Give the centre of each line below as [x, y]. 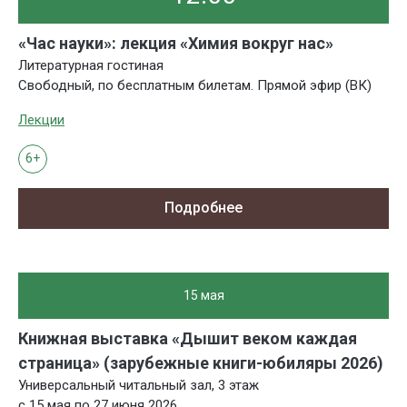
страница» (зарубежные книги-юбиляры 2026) [201, 363]
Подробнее [203, 208]
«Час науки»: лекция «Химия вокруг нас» [176, 43]
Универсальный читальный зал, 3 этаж [139, 385]
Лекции [41, 119]
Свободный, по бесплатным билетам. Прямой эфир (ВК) [195, 85]
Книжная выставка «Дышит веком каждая [188, 338]
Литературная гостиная [91, 65]
